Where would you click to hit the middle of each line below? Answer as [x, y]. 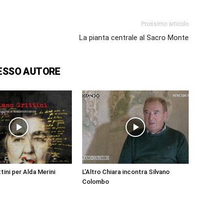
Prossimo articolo [165, 24]
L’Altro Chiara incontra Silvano [126, 172]
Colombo [96, 182]
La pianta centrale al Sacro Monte [134, 38]
